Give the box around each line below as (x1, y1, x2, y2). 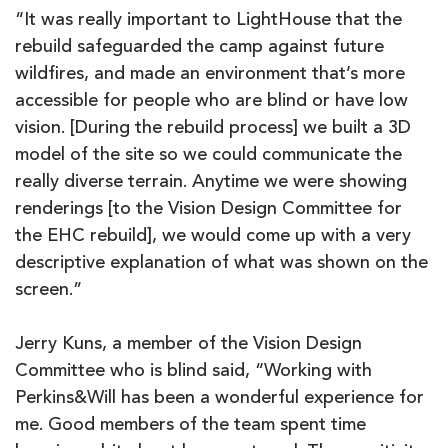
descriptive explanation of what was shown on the (15, 255, 428, 273)
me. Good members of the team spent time (15, 417, 366, 435)
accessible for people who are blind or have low (15, 93, 408, 111)
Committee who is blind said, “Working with (15, 363, 372, 381)
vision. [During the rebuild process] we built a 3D (15, 120, 411, 138)
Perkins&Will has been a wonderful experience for (15, 390, 424, 408)
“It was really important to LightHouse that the (15, 12, 402, 30)
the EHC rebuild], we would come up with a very (15, 228, 411, 246)
